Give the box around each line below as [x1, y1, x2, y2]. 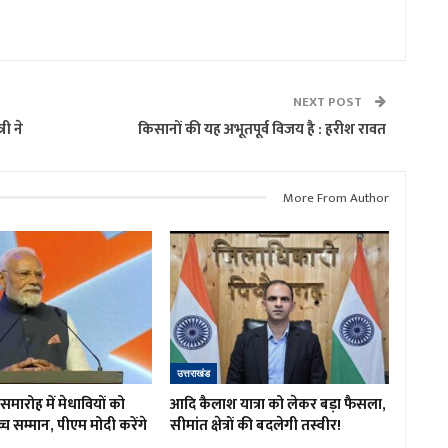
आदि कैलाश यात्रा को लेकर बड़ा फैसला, [169, 392, 386, 418]
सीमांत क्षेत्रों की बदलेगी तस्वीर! [169, 413, 341, 439]
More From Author [283, 186, 389, 209]
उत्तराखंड [176, 368, 210, 380]
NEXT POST [293, 90, 365, 113]
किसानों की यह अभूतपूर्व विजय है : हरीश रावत [138, 116, 386, 142]
